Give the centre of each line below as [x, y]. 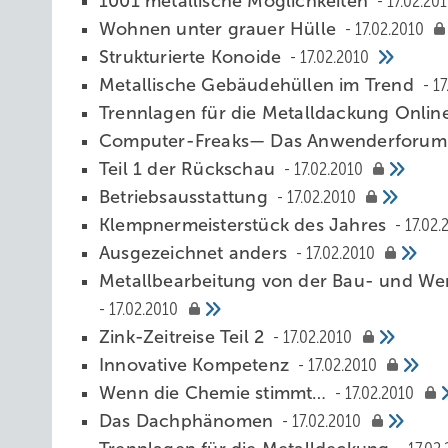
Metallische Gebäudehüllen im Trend [259, 85]
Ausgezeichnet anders [196, 253]
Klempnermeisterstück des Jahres [245, 225]
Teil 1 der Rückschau [190, 169]
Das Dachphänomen [189, 421]
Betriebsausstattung [186, 197]
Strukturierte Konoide [193, 57]
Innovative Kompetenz [197, 365]
